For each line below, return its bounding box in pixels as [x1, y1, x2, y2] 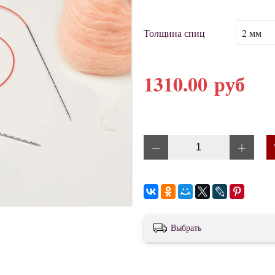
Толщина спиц [144, 26, 205, 39]
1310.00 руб [144, 69, 245, 99]
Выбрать [171, 222, 201, 234]
